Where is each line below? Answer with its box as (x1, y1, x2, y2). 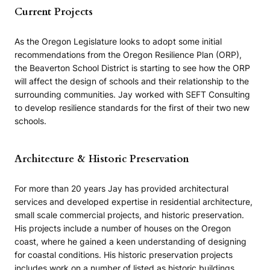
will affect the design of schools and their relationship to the (14, 75, 249, 86)
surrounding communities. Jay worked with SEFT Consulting (14, 89, 250, 99)
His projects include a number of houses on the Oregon (14, 223, 231, 234)
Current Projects (14, 4, 93, 19)
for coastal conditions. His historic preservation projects (14, 250, 233, 260)
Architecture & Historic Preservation (14, 152, 189, 166)
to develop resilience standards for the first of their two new (14, 102, 250, 113)
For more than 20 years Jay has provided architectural (14, 183, 228, 194)
